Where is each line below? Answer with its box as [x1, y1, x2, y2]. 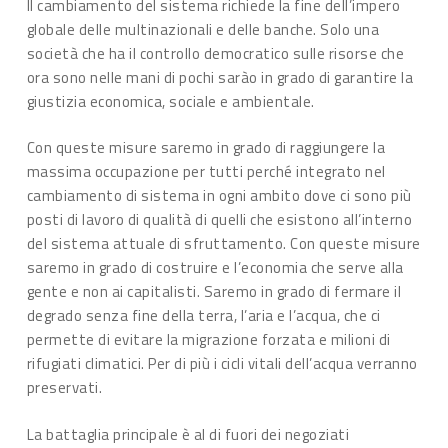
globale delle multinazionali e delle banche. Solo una [26, 17, 380, 41]
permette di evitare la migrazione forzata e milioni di [26, 328, 391, 351]
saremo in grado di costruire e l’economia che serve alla [26, 256, 404, 279]
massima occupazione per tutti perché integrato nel [26, 160, 386, 183]
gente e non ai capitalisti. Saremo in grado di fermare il [26, 280, 402, 303]
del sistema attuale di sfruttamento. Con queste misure [26, 232, 421, 255]
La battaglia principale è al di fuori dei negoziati [26, 422, 350, 446]
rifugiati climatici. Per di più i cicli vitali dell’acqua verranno [26, 352, 418, 375]
